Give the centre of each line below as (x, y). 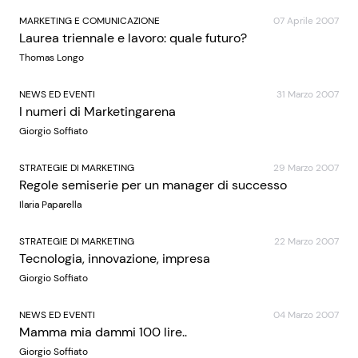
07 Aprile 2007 (306, 21)
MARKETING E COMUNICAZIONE (89, 21)
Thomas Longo (52, 58)
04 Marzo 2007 (306, 315)
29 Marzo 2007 (306, 168)
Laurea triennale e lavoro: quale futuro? (133, 38)
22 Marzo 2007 (306, 241)
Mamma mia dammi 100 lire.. (103, 332)
